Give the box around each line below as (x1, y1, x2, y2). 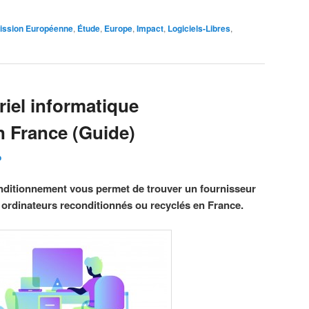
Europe (104, 21, 132, 34)
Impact (137, 21, 163, 34)
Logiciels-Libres (168, 21, 230, 34)
